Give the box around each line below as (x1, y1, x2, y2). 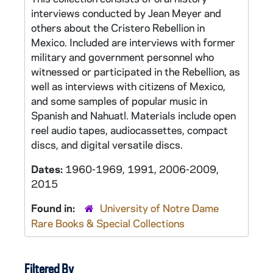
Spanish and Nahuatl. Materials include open (31, 108, 236, 122)
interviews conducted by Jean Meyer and (31, 6, 221, 19)
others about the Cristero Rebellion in (31, 21, 205, 34)
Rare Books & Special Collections (31, 216, 185, 230)
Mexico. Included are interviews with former (31, 35, 235, 49)
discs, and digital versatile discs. (31, 138, 183, 151)
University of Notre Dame (100, 201, 219, 214)
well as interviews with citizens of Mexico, (31, 79, 225, 93)
